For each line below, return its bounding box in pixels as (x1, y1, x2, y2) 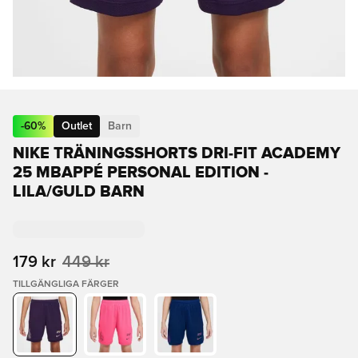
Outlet (62, 121, 92, 132)
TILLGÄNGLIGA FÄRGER (13, 280, 119, 289)
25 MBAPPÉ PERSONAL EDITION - (13, 165, 268, 181)
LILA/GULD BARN (13, 184, 145, 200)
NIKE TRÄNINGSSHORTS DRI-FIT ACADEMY (13, 145, 340, 161)
